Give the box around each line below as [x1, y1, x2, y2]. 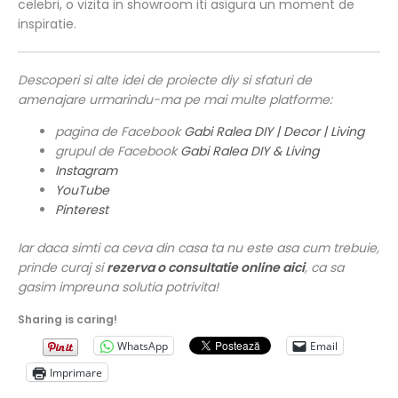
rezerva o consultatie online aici [107, 259, 305, 277]
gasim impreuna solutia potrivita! [18, 278, 219, 297]
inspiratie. [18, 15, 76, 34]
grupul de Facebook [55, 142, 180, 161]
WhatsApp [117, 338, 168, 354]
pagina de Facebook [55, 123, 184, 141]
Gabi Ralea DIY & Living [180, 142, 319, 161]
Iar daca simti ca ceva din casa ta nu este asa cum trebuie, [18, 239, 379, 258]
